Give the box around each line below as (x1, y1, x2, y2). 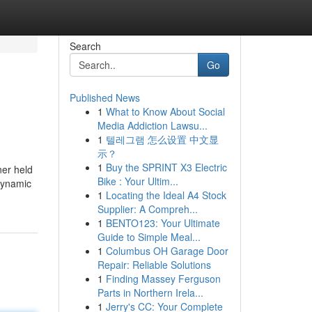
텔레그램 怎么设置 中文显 (105, 132, 219, 146)
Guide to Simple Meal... (97, 230, 201, 244)
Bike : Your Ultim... (97, 174, 178, 188)
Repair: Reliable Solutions (97, 258, 211, 272)
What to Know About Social (105, 104, 225, 118)
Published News (69, 91, 140, 104)
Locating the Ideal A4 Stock (105, 188, 226, 202)
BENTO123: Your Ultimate (105, 216, 220, 230)
